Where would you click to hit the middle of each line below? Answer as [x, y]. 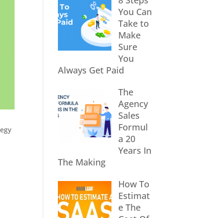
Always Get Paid [91, 70]
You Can [135, 12]
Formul [133, 127]
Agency [133, 104]
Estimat [134, 196]
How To [134, 184]
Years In [135, 150]
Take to [133, 23]
